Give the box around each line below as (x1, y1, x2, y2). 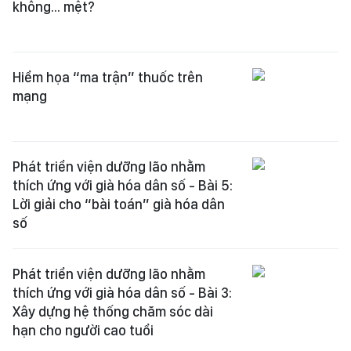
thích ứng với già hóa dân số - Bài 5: (13, 177, 233, 194)
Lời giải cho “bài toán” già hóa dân (13, 196, 225, 212)
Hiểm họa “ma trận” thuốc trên (13, 69, 203, 85)
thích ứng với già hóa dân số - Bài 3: (13, 284, 232, 301)
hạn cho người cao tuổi (13, 322, 154, 338)
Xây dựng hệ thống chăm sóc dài (13, 303, 213, 320)
